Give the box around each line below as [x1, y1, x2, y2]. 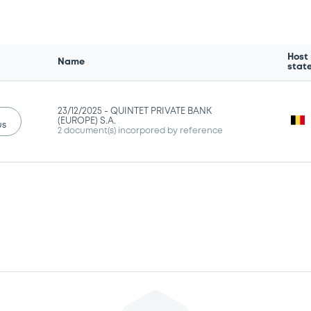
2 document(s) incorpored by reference [58, 126, 224, 135]
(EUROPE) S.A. [58, 117, 117, 125]
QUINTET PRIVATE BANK [110, 107, 212, 115]
